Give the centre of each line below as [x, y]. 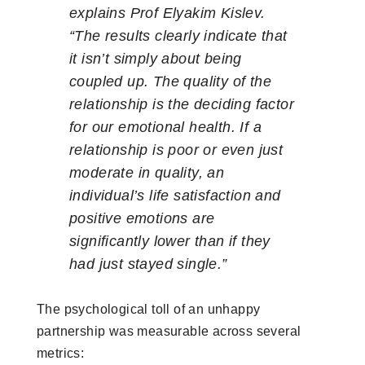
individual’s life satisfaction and [175, 195]
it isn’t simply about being [156, 58]
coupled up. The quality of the [170, 81]
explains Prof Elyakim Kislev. [167, 13]
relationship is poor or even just [176, 150]
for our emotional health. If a [165, 127]
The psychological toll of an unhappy [149, 309]
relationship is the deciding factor [182, 104]
